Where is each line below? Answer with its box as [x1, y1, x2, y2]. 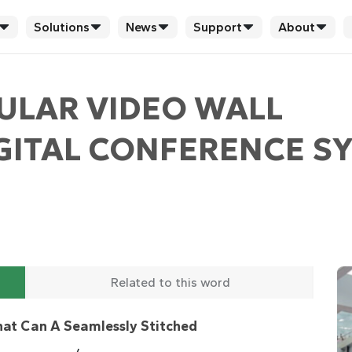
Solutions [33, 19, 90, 35]
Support [192, 19, 242, 35]
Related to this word [110, 275, 230, 290]
